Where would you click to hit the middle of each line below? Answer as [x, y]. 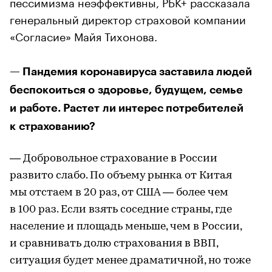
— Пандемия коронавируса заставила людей [131, 71]
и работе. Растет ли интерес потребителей [127, 108]
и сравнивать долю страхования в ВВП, [114, 243]
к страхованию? [53, 126]
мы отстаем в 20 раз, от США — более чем [119, 192]
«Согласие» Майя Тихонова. [83, 35]
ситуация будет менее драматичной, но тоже [130, 260]
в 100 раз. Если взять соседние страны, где [121, 209]
